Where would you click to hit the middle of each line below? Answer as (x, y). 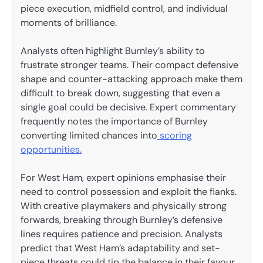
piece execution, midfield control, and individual (124, 8)
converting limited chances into (89, 135)
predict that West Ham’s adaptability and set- (120, 248)
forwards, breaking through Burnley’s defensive (122, 220)
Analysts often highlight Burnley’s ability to (113, 50)
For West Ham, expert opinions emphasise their (123, 178)
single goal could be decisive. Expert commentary (128, 107)
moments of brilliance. (69, 22)
